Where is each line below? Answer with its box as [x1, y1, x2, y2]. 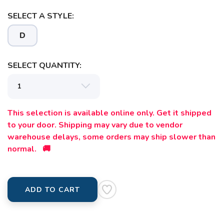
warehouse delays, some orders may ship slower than [7, 131, 215, 143]
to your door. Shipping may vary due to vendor [7, 119, 182, 131]
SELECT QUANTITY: [7, 60, 81, 71]
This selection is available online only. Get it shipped [7, 107, 211, 119]
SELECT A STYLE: [7, 10, 74, 22]
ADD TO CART [25, 185, 80, 195]
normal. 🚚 [7, 143, 50, 155]
